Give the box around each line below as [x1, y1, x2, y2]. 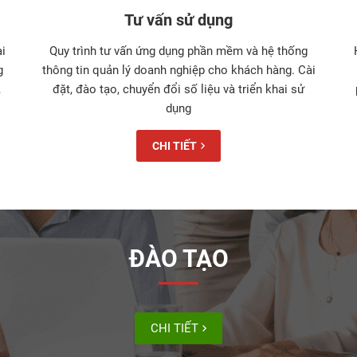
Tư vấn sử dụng [124, 10, 233, 29]
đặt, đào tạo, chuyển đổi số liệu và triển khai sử [53, 81, 304, 96]
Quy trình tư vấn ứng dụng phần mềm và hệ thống [49, 43, 308, 58]
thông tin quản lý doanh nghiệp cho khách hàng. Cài [41, 62, 316, 77]
